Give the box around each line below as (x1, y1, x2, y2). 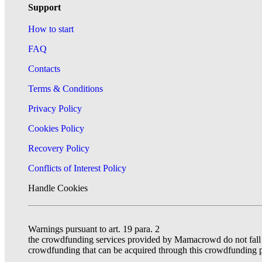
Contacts (28, 64, 60, 74)
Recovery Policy (28, 143, 89, 153)
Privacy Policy (28, 104, 82, 113)
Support (28, 2, 61, 12)
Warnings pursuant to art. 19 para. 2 (28, 224, 160, 234)
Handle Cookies (28, 183, 88, 193)
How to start (28, 24, 74, 34)
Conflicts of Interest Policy (28, 163, 126, 173)
